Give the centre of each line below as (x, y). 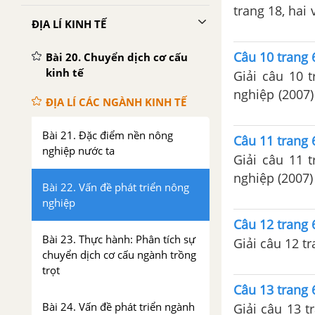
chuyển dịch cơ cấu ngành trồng (119, 255)
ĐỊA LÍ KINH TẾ (69, 24)
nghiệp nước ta (78, 150)
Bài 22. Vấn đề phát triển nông (116, 187)
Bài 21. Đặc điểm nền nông (108, 135)
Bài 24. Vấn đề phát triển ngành (118, 307)
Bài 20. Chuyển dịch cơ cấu (117, 57)
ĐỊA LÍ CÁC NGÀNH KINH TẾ (116, 102)
